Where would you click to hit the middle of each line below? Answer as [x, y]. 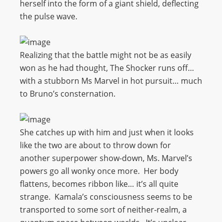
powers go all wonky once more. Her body [99, 171]
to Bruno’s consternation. [68, 94]
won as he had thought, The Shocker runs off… [107, 68]
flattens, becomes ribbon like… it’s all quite [99, 184]
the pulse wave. [49, 16]
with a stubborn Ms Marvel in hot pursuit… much [111, 81]
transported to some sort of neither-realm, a [103, 210]
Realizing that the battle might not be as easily [106, 55]
